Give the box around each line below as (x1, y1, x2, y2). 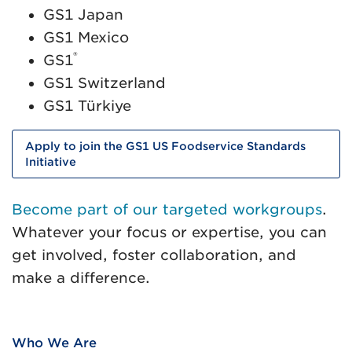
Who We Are (12, 335, 97, 350)
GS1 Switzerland (43, 75, 166, 92)
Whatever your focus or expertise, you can (12, 224, 327, 241)
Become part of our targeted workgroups (12, 201, 322, 218)
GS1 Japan (43, 6, 123, 24)
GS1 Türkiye (43, 97, 131, 115)
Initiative (25, 156, 76, 169)
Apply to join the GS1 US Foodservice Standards (25, 140, 306, 153)
